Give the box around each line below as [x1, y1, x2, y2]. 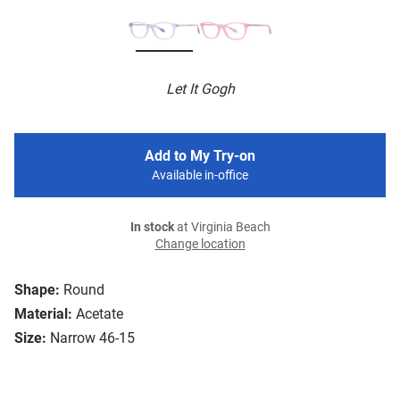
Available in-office [152, 168, 248, 184]
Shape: [14, 281, 60, 299]
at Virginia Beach [173, 220, 271, 236]
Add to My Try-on [145, 147, 255, 165]
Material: [14, 305, 72, 323]
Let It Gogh [165, 80, 235, 98]
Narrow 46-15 [50, 329, 135, 347]
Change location [154, 237, 246, 253]
